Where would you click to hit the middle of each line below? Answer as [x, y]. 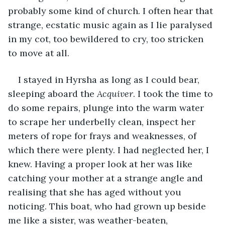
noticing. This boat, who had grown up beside [108, 206]
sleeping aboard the [52, 93]
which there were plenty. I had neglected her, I [110, 150]
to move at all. [39, 53]
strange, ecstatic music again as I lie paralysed [111, 25]
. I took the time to [174, 93]
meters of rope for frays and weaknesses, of [103, 136]
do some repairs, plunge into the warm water [107, 107]
